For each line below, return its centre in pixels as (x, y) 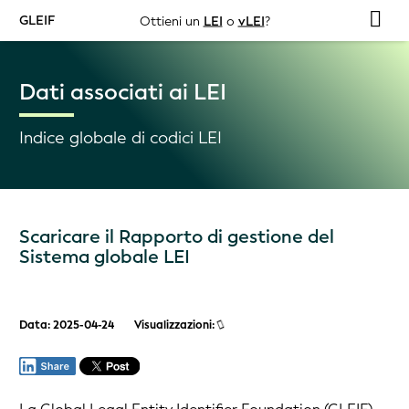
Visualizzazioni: (176, 325)
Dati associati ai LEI (123, 92)
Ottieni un (171, 21)
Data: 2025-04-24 (67, 325)
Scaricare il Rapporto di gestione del (177, 237)
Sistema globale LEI (105, 257)
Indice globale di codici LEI (121, 138)
